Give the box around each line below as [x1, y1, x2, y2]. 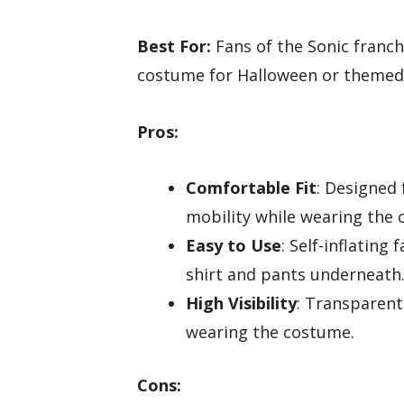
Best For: [137, 35, 211, 58]
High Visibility [186, 292, 297, 315]
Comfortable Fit [186, 177, 317, 199]
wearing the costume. [186, 321, 354, 344]
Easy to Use [186, 234, 281, 257]
